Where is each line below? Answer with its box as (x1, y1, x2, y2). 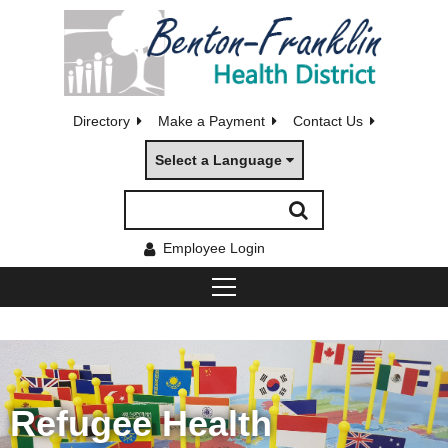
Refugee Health (10, 403, 272, 444)
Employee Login (163, 239, 265, 256)
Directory (73, 112, 130, 129)
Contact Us (293, 112, 363, 129)
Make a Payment (158, 112, 265, 129)
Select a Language (154, 151, 282, 168)
